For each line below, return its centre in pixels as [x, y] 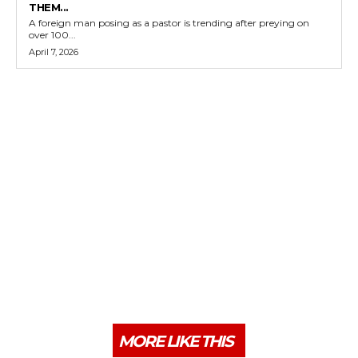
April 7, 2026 [54, 52]
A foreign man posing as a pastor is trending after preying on [169, 22]
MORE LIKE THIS [175, 341]
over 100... [52, 34]
